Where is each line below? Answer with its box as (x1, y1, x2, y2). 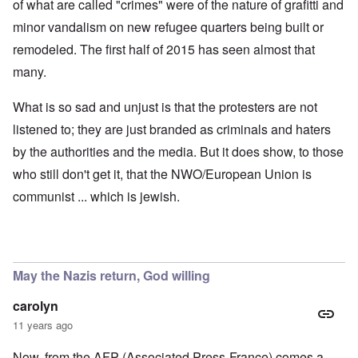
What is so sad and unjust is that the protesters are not (13, 97, 317, 117)
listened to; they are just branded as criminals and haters (13, 120, 331, 139)
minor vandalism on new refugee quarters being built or (13, 18, 324, 37)
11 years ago (13, 317, 73, 333)
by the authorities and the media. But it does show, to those (13, 142, 344, 161)
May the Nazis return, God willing (13, 266, 210, 285)
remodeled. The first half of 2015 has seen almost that (13, 40, 315, 59)
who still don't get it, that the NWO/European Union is (13, 165, 312, 184)
